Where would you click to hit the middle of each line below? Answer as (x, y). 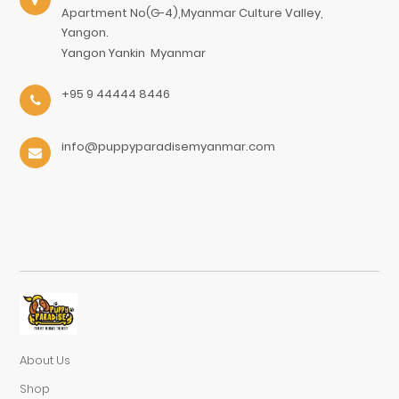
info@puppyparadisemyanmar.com (169, 147)
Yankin (127, 53)
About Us (45, 360)
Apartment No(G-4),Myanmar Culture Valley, (193, 13)
